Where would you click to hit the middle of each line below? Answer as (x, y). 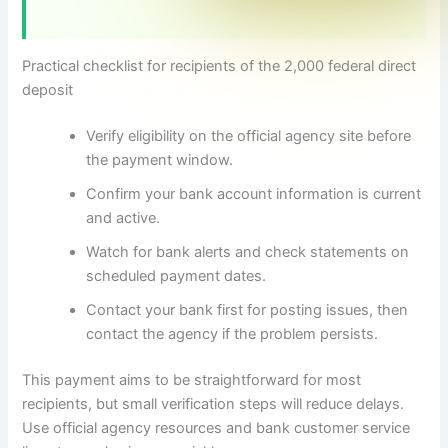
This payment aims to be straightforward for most (192, 380)
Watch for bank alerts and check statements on (248, 252)
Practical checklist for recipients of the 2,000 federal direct (219, 66)
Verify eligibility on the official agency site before (249, 136)
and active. (123, 218)
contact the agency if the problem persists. (232, 334)
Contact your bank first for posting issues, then (247, 310)
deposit (48, 90)
